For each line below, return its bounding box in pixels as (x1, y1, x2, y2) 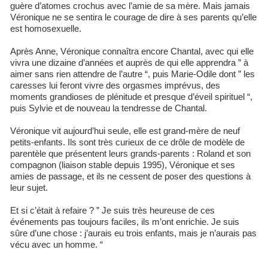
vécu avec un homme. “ (10, 239, 103, 249)
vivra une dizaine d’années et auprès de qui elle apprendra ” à (10, 57, 248, 68)
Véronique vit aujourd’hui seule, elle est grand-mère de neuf (10, 126, 240, 136)
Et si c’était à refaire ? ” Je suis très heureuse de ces (10, 205, 215, 215)
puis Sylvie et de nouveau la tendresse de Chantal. (10, 103, 207, 113)
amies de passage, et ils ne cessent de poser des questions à (10, 171, 251, 181)
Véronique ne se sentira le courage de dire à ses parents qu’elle (10, 12, 257, 22)
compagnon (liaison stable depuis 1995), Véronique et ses (10, 160, 235, 170)
